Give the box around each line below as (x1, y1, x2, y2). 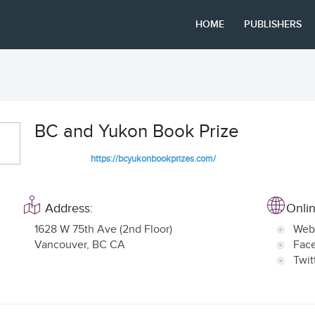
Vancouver (34, 238, 86, 252)
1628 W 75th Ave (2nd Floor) (34, 223, 172, 236)
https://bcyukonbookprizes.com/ (91, 153, 216, 165)
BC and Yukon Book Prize (34, 121, 239, 143)
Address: (45, 201, 93, 216)
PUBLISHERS (244, 18, 302, 30)
